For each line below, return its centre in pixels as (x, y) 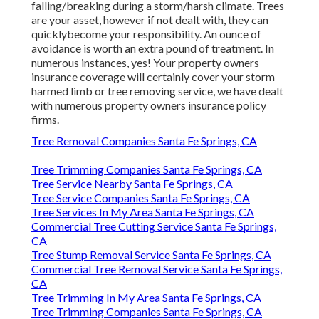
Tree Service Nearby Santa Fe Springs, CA (132, 184)
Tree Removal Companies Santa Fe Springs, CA (144, 141)
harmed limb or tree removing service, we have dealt (157, 91)
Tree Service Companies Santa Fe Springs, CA (141, 198)
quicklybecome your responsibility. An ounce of (146, 34)
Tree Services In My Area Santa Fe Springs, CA (143, 212)
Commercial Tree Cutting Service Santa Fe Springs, (154, 226)
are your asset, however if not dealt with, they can (150, 20)
